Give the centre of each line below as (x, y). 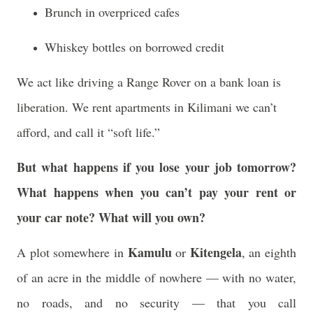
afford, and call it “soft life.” (88, 132)
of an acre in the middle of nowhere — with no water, (156, 277)
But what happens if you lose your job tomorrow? (156, 167)
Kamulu (150, 252)
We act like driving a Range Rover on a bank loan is (149, 82)
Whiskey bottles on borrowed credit (134, 47)
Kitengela (216, 252)
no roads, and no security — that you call (156, 303)
